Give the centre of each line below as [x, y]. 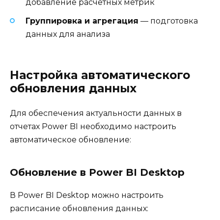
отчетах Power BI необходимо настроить [93, 127]
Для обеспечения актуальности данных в [96, 113]
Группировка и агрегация [82, 21]
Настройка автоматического [100, 75]
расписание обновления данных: [79, 209]
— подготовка [168, 21]
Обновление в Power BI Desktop [97, 173]
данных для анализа [68, 34]
